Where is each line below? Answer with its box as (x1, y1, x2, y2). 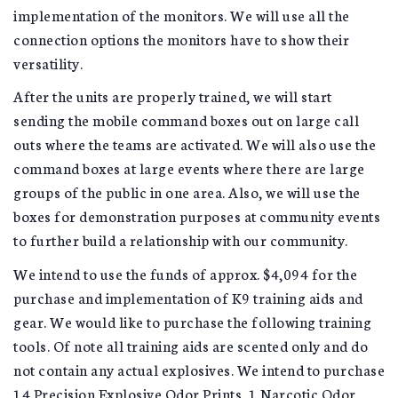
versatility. (13, 52, 83, 73)
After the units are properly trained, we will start (13, 85, 332, 106)
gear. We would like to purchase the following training (13, 310, 371, 331)
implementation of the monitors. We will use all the (13, 4, 350, 25)
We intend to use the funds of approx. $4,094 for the (13, 262, 357, 283)
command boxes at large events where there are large (13, 157, 365, 178)
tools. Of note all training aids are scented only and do (13, 334, 368, 355)
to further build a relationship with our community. (13, 229, 348, 250)
